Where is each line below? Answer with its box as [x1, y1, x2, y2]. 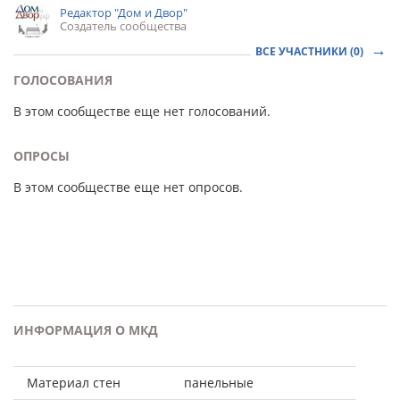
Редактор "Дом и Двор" [60, 4, 187, 21]
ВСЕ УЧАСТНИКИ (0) [255, 44, 366, 59]
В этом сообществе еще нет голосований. [13, 103, 271, 120]
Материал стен [27, 374, 121, 391]
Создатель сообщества [60, 18, 187, 34]
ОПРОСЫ [13, 147, 70, 164]
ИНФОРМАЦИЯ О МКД [13, 321, 158, 338]
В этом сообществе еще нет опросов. [13, 179, 243, 196]
